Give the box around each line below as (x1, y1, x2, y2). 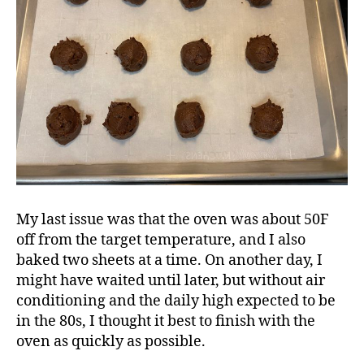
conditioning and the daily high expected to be (16, 291, 336, 310)
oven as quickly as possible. (16, 331, 206, 351)
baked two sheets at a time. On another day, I (16, 250, 323, 270)
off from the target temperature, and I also (16, 230, 305, 249)
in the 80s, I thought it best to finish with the (16, 311, 315, 331)
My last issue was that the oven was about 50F (16, 210, 329, 229)
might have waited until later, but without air (16, 271, 325, 290)
